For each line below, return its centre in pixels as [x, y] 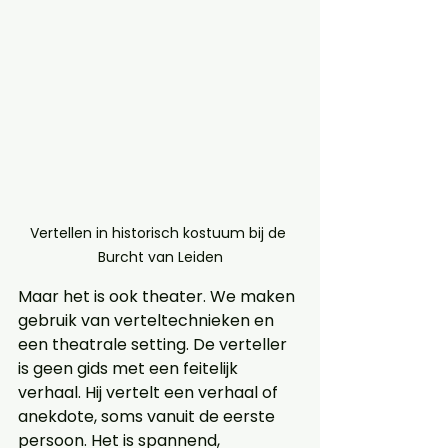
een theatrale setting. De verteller [154, 345]
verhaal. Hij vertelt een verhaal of [150, 393]
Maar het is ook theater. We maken [158, 297]
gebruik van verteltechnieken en [148, 321]
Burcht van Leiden [160, 257]
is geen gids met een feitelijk [130, 369]
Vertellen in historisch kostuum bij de [160, 233]
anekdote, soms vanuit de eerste [148, 417]
